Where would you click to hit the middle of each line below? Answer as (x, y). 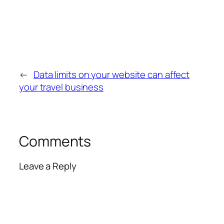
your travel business (61, 87)
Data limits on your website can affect (111, 74)
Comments (55, 141)
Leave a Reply (48, 166)
